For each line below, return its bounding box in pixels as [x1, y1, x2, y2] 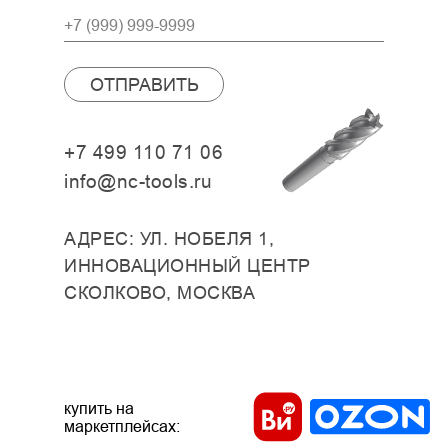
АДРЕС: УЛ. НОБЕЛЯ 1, [64, 228, 274, 250]
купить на [64, 399, 134, 418]
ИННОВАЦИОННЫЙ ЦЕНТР [64, 255, 311, 277]
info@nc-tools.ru [64, 170, 212, 193]
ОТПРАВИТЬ [89, 73, 199, 95]
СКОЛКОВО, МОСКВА [64, 282, 255, 304]
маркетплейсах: [64, 417, 180, 436]
